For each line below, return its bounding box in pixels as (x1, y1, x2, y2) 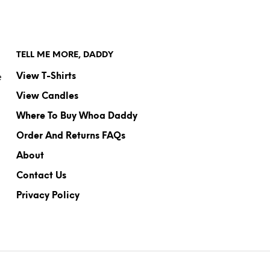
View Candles (16, 92, 78, 101)
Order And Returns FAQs (16, 131, 125, 141)
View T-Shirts (16, 72, 76, 81)
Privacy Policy (16, 191, 80, 201)
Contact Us (16, 171, 66, 181)
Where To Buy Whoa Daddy (16, 111, 137, 121)
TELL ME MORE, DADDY (16, 51, 113, 60)
